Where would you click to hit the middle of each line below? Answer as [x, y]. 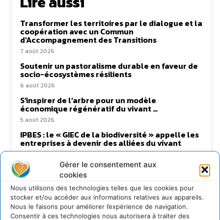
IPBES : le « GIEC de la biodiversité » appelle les [110, 134]
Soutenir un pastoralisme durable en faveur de [109, 66]
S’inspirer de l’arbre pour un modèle [88, 100]
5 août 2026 [37, 120]
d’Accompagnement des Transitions [88, 40]
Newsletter [110, 202]
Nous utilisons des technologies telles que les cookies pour [102, 188]
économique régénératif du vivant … [89, 108]
